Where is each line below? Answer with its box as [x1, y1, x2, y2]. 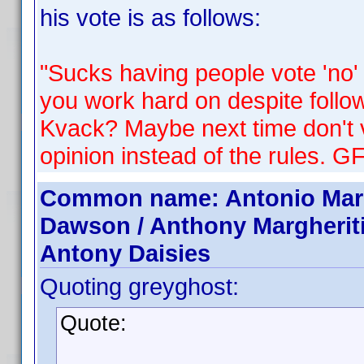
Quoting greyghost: [40, 273, 239, 300]
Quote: [60, 311, 127, 336]
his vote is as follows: [40, 4, 261, 31]
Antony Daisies [40, 240, 210, 266]
